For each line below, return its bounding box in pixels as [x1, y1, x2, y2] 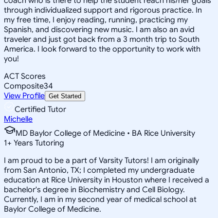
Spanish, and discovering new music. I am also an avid [4, 24, 195, 35]
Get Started [49, 92, 81, 100]
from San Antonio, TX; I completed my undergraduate [4, 165, 195, 175]
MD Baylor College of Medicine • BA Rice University [16, 128, 195, 138]
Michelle [4, 114, 33, 124]
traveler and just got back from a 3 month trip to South [4, 34, 200, 44]
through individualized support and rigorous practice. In [4, 5, 202, 15]
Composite [4, 81, 44, 91]
